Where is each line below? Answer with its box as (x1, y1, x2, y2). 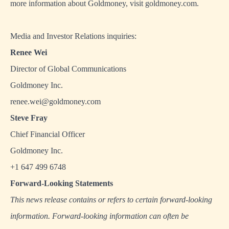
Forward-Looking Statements (10, 179, 113, 188)
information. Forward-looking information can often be (10, 212, 189, 221)
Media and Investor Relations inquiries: (10, 32, 136, 41)
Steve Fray (10, 113, 48, 123)
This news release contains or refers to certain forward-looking (10, 195, 212, 204)
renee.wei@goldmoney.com (10, 97, 101, 106)
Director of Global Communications (10, 64, 126, 74)
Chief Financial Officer (10, 130, 85, 139)
